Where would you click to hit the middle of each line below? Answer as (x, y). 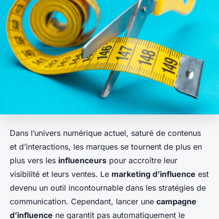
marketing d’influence (153, 174)
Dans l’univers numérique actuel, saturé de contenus (105, 133)
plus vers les (34, 161)
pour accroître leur (142, 161)
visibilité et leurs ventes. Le (61, 174)
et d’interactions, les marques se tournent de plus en (106, 147)
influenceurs (82, 161)
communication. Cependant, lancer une (83, 202)
